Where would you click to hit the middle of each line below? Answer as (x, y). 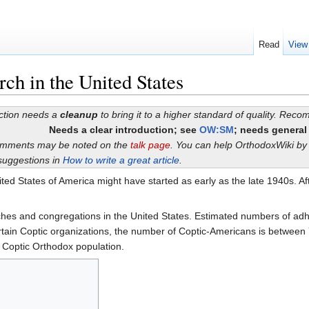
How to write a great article (121, 160)
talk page (150, 145)
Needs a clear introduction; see (124, 130)
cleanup (79, 115)
